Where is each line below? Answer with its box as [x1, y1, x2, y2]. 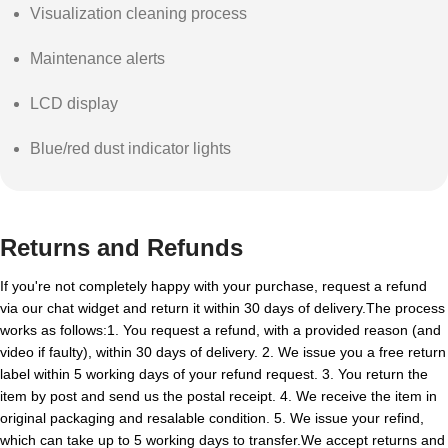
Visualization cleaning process [30, 4, 247, 22]
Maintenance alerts [30, 49, 165, 67]
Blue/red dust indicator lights [30, 139, 231, 157]
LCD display [30, 94, 118, 112]
